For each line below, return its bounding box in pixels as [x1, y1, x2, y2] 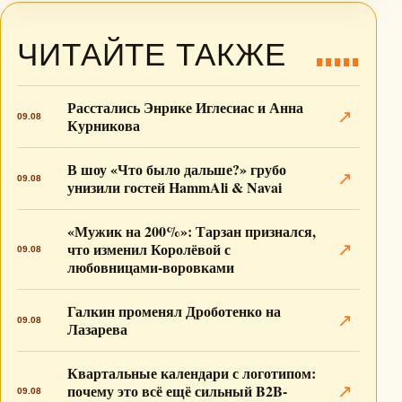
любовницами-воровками [67, 257, 234, 277]
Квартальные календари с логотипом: [67, 363, 316, 383]
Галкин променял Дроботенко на [67, 301, 281, 321]
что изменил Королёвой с [67, 239, 231, 259]
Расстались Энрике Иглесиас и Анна [67, 97, 303, 118]
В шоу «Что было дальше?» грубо [67, 159, 286, 179]
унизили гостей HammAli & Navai [67, 177, 282, 197]
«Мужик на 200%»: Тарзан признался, [67, 221, 316, 241]
